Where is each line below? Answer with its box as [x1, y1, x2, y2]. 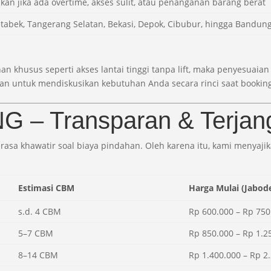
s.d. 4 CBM [18, 205, 62, 217]
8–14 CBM [18, 249, 59, 261]
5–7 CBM [18, 227, 54, 239]
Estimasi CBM [18, 181, 75, 194]
